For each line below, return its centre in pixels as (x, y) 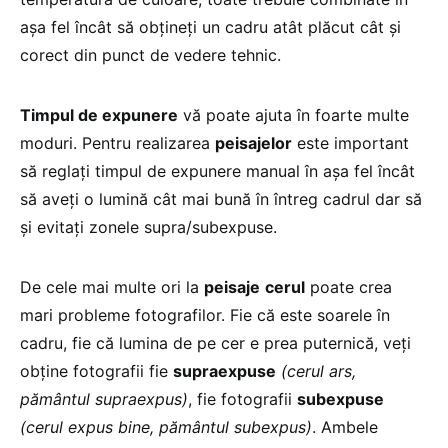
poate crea (348, 286)
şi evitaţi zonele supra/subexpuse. (148, 226)
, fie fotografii (242, 398)
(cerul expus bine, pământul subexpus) (166, 426)
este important (350, 142)
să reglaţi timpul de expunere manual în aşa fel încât (217, 170)
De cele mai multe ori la (112, 286)
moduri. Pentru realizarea (117, 142)
